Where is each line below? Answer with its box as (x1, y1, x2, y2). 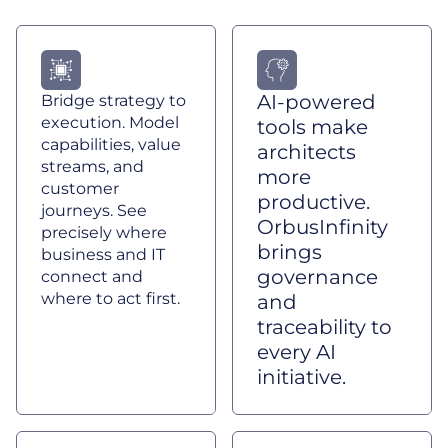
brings (257, 240, 322, 264)
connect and (41, 267, 143, 286)
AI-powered (257, 90, 376, 114)
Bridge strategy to (41, 91, 186, 110)
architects (257, 140, 356, 164)
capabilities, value (41, 135, 181, 154)
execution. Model (41, 113, 179, 132)
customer (41, 179, 119, 198)
